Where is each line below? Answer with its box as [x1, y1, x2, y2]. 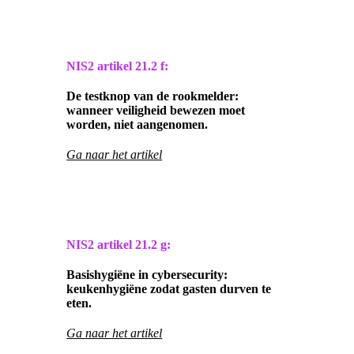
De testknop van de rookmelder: [66, 89, 239, 104]
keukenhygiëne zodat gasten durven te [66, 282, 272, 296]
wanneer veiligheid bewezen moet [66, 104, 246, 118]
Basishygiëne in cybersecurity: [66, 268, 228, 282]
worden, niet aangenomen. [66, 118, 209, 132]
